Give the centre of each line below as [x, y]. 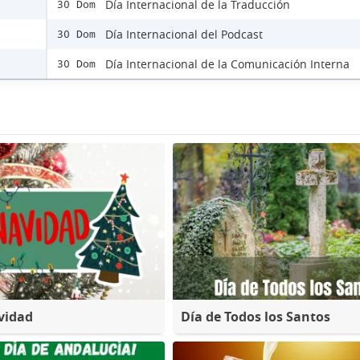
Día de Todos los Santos [255, 316]
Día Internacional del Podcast [184, 34]
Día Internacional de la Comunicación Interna [227, 64]
